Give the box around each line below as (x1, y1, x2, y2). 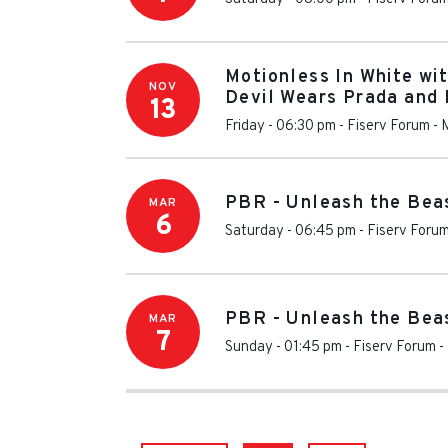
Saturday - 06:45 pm (225, 222, 356, 241)
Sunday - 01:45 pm (225, 338, 342, 357)
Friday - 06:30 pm (225, 116, 336, 136)
